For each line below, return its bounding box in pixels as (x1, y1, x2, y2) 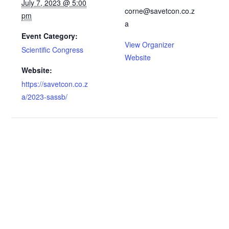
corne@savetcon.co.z (125, 6, 195, 16)
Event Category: (21, 31, 78, 41)
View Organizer (125, 39, 174, 50)
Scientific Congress (21, 44, 84, 55)
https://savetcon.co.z (21, 79, 88, 89)
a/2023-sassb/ (21, 91, 68, 102)
